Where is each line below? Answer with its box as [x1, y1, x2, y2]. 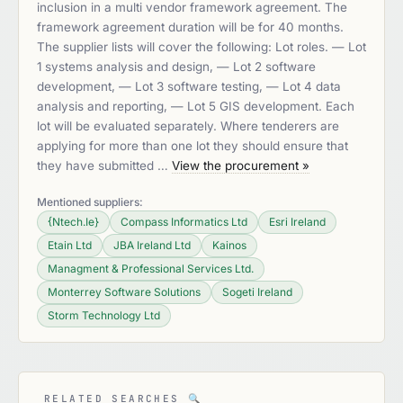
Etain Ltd [48, 238, 92, 252]
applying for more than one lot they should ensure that [37, 139, 348, 153]
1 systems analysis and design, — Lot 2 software [37, 59, 316, 74]
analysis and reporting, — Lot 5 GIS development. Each [37, 99, 354, 113]
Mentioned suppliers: [37, 195, 143, 209]
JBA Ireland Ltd [113, 238, 191, 252]
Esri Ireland [269, 215, 326, 228]
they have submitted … [37, 158, 172, 173]
